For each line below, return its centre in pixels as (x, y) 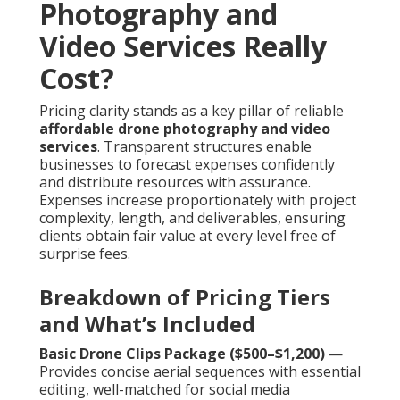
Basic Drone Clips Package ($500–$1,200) (182, 354)
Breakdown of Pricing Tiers (185, 297)
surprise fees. (85, 254)
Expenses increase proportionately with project (198, 200)
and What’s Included (147, 324)
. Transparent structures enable (204, 147)
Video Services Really (183, 46)
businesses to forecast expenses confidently (187, 165)
